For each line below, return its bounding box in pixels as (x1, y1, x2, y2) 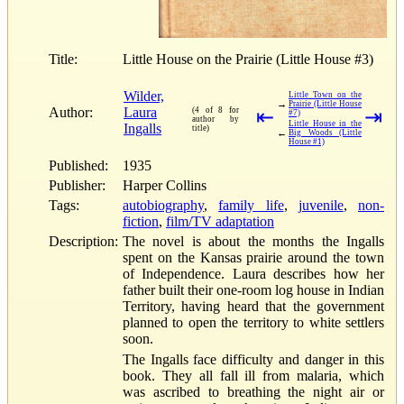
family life (218, 197, 284, 213)
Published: (49, 157, 119, 173)
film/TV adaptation (166, 213, 274, 229)
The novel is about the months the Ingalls (123, 233, 384, 249)
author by (192, 114, 239, 124)
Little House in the (289, 118, 362, 128)
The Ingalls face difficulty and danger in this (123, 351, 384, 367)
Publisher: (49, 177, 106, 193)
